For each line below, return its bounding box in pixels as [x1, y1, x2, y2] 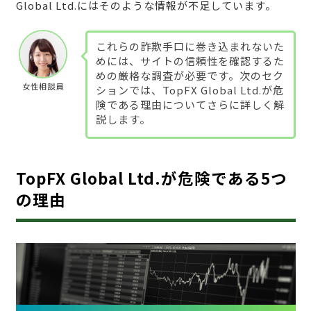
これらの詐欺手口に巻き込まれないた [95, 39, 285, 54]
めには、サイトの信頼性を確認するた [95, 53, 285, 69]
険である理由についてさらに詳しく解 [95, 97, 285, 112]
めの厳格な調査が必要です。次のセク [95, 68, 284, 83]
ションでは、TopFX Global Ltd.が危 [95, 83, 284, 98]
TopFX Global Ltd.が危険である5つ [15, 167, 287, 190]
